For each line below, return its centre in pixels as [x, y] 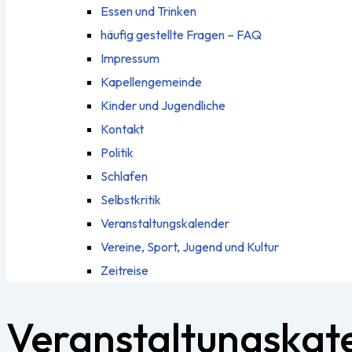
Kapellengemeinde [151, 82]
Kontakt [122, 129]
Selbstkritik [131, 200]
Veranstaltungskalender [165, 223]
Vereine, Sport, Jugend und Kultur [190, 247]
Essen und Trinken [148, 11]
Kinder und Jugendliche [163, 105]
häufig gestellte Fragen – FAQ [181, 35]
